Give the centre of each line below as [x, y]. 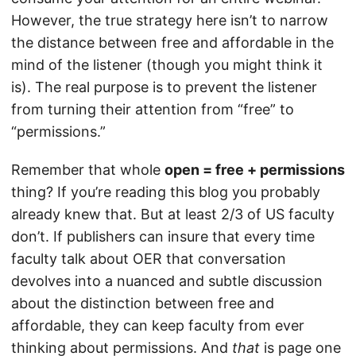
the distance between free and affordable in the [172, 43]
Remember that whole [88, 170]
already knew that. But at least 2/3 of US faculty [173, 214]
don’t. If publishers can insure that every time [163, 236]
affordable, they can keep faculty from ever [158, 325]
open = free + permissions [255, 170]
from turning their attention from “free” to [153, 109]
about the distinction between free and [143, 303]
